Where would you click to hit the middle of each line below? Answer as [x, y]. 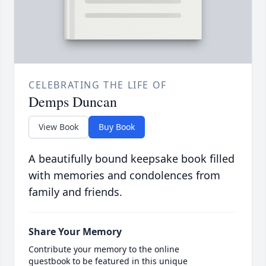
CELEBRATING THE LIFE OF [98, 85]
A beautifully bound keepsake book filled [132, 159]
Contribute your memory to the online [104, 249]
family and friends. [75, 192]
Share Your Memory [75, 232]
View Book [58, 127]
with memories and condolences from [124, 175]
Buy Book [117, 127]
